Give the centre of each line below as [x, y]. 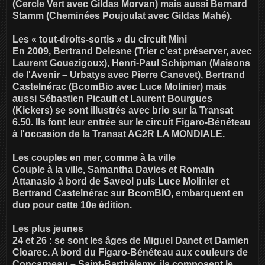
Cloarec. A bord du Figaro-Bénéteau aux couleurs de [130, 252]
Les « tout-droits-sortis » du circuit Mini [100, 39]
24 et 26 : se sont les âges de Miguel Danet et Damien [131, 240]
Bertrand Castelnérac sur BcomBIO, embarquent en [128, 193]
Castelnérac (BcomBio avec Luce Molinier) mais [119, 86]
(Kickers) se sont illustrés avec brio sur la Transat [123, 110]
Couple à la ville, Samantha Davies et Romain [113, 169]
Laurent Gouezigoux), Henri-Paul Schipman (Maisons [131, 63]
